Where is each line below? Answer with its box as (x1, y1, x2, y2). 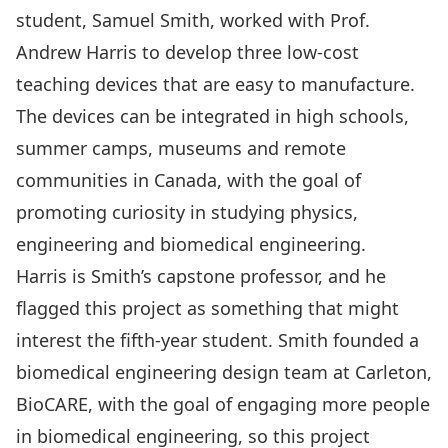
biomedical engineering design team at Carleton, (16, 360, 432, 384)
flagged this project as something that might (16, 296, 399, 320)
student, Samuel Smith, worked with (16, 8, 330, 32)
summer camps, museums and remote (16, 136, 346, 160)
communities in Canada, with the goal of (16, 168, 361, 192)
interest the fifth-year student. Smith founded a (16, 328, 419, 352)
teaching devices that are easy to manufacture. (16, 72, 415, 96)
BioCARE (16, 392, 88, 416)
